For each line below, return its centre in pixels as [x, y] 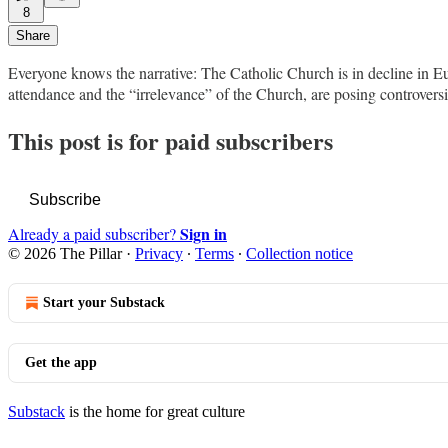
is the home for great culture [155, 412]
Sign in [203, 234]
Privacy [159, 254]
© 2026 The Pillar [65, 254]
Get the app [61, 363]
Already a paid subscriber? [94, 234]
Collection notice [299, 254]
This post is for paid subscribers [170, 141]
